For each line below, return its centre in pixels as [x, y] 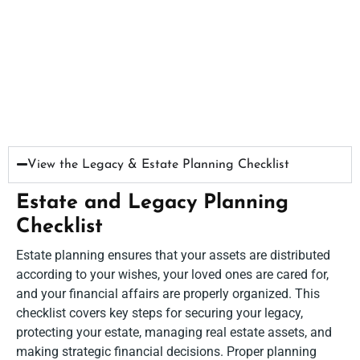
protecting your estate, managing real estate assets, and [174, 332]
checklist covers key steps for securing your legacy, [160, 313]
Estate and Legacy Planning [152, 202]
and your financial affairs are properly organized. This [168, 293]
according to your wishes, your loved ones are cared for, [172, 274]
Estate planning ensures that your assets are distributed [173, 255]
